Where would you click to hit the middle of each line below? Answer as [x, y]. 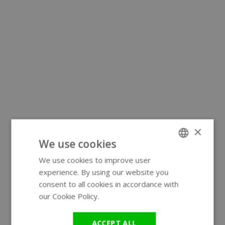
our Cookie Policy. [69, 196]
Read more [121, 196]
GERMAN [182, 176]
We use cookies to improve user [95, 160]
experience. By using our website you [104, 172]
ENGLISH [182, 159]
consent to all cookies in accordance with [109, 184]
